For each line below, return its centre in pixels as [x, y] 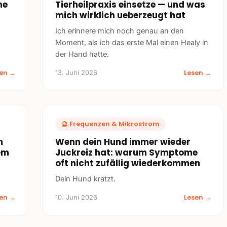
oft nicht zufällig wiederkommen [128, 163]
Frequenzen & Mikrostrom [115, 124]
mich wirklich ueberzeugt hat [120, 15]
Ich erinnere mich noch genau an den [120, 30]
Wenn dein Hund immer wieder [123, 142]
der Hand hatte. [82, 54]
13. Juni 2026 [76, 72]
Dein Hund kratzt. [85, 178]
